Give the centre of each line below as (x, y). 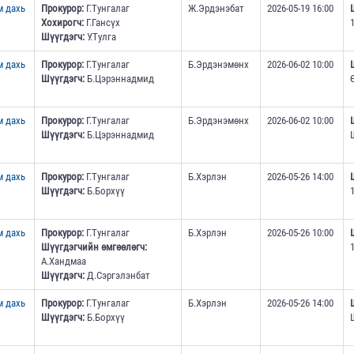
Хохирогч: (62, 23)
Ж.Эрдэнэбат (216, 9)
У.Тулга (100, 37)
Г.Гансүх (102, 23)
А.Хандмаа (63, 262)
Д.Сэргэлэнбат (117, 276)
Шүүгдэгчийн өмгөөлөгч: (94, 247)
